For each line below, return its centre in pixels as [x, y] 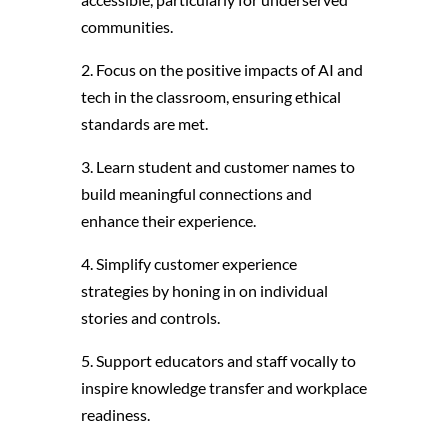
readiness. [115, 414]
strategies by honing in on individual [204, 290]
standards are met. [144, 123]
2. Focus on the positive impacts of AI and [221, 69]
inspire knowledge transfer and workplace [223, 387]
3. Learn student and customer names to [217, 166]
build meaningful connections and [196, 193]
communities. [126, 26]
